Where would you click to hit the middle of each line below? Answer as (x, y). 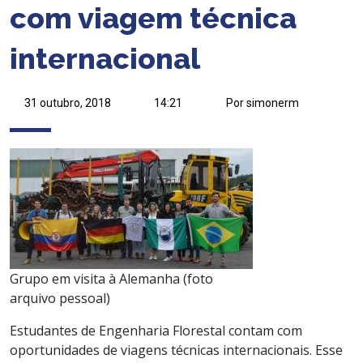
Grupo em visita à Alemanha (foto (111, 278)
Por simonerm (262, 102)
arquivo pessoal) (60, 298)
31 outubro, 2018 (67, 102)
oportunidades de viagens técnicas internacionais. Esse (176, 350)
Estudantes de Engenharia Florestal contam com (156, 330)
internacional (105, 58)
